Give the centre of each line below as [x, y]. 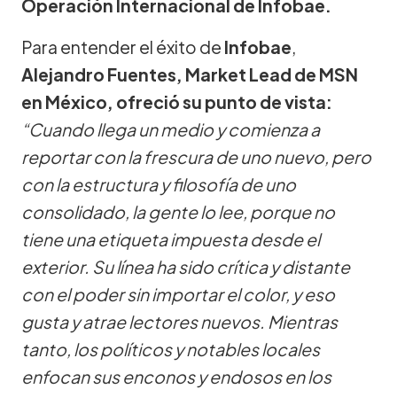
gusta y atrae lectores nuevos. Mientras [179, 321]
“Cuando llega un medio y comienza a [171, 129]
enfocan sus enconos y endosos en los [176, 376]
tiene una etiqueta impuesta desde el [171, 239]
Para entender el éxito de [123, 47]
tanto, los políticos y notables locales [171, 349]
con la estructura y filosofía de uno [159, 184]
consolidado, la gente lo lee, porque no [178, 211]
